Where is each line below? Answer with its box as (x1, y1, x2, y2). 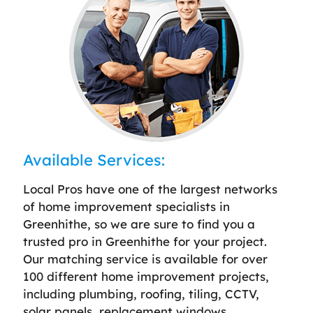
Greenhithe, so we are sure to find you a (23, 216, 255, 231)
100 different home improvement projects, (23, 268, 269, 284)
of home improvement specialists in (23, 198, 230, 214)
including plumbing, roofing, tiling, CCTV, (23, 286, 259, 301)
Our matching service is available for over (23, 251, 268, 266)
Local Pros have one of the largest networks (23, 181, 277, 196)
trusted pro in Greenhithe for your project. (23, 233, 267, 249)
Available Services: (23, 150, 165, 170)
